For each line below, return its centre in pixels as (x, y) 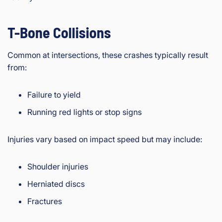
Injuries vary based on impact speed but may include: (105, 139)
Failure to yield (54, 95)
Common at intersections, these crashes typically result (108, 55)
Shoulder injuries (58, 167)
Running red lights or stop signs (84, 112)
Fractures (45, 201)
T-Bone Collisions (59, 32)
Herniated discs (56, 184)
